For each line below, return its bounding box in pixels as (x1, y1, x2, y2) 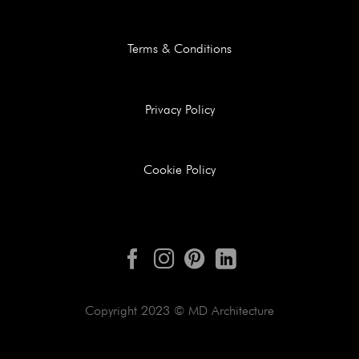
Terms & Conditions (127, 40, 232, 56)
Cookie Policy (143, 162, 216, 178)
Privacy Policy (144, 101, 215, 117)
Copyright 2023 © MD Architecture (85, 303, 274, 319)
